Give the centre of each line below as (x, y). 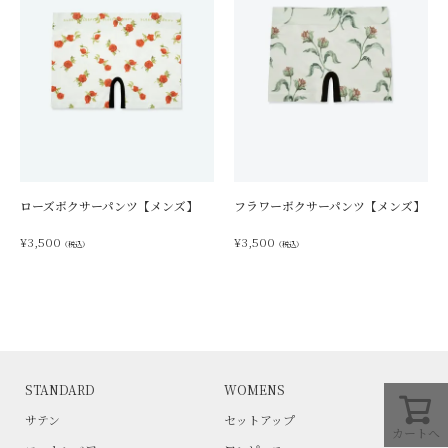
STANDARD (60, 390)
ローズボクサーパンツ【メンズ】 (109, 206)
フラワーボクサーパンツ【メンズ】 (329, 206)
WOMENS (254, 390)
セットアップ (259, 420)
